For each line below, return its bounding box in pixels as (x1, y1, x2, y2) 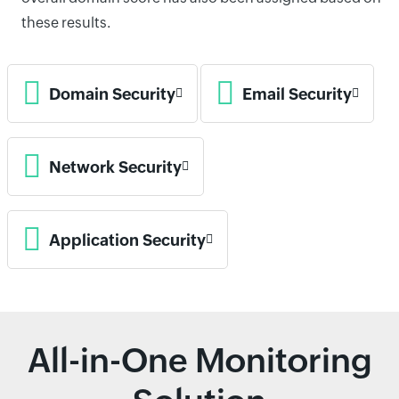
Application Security (49, 230, 206, 249)
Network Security (49, 157, 182, 176)
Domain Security (49, 84, 175, 103)
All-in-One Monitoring (27, 341, 372, 379)
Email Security (242, 84, 352, 103)
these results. (21, 14, 110, 31)
